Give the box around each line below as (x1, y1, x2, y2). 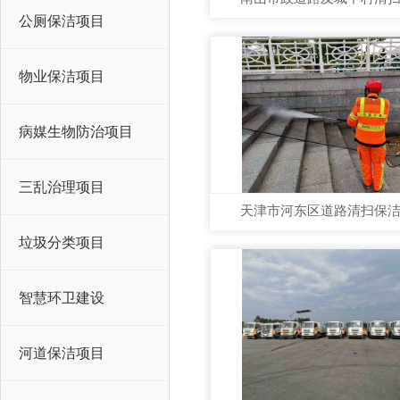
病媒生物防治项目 (19, 124, 133, 139)
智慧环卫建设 (19, 290, 104, 305)
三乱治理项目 (19, 179, 104, 195)
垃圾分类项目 (19, 235, 104, 250)
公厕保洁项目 (19, 13, 104, 29)
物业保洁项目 (19, 69, 104, 84)
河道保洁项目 (19, 346, 104, 361)
